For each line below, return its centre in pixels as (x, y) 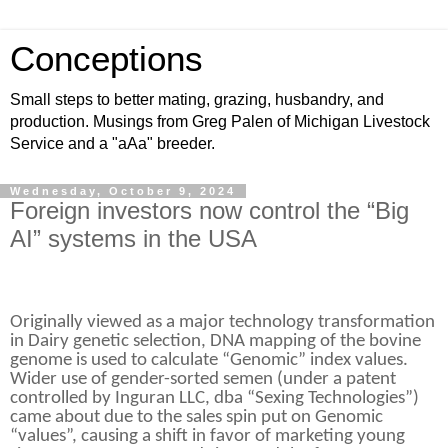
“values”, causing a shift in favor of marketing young (207, 436)
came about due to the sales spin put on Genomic (196, 417)
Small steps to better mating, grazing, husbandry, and (197, 99)
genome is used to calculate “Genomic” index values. (209, 360)
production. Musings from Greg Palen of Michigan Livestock (220, 121)
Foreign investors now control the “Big (209, 210)
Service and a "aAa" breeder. (112, 143)
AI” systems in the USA (133, 238)
